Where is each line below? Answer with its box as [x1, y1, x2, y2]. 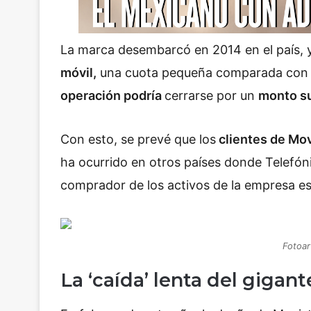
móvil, [60, 65, 96, 80]
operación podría [60, 87, 165, 103]
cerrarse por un [165, 87, 258, 103]
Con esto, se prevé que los [60, 132, 216, 147]
